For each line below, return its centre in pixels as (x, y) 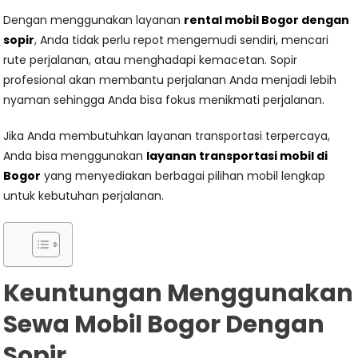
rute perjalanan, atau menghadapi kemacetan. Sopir (151, 60)
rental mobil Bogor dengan (267, 20)
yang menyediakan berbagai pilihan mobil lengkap (183, 176)
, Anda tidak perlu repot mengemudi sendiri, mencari (182, 40)
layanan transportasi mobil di (237, 156)
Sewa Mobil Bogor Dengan (164, 324)
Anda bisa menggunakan (75, 156)
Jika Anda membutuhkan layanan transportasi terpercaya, (167, 136)
